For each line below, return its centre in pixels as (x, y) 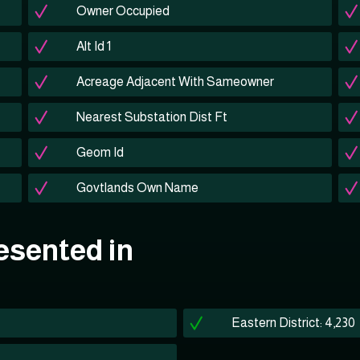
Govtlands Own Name (137, 188)
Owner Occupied (123, 11)
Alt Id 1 (93, 46)
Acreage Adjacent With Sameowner (175, 82)
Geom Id (100, 152)
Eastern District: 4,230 (293, 323)
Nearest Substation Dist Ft (151, 117)
